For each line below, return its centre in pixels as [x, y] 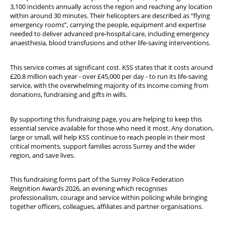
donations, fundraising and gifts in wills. [69, 94]
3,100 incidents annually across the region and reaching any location [111, 7]
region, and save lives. [42, 155]
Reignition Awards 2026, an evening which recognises [89, 189]
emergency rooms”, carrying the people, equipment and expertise [108, 25]
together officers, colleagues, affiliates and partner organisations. [106, 207]
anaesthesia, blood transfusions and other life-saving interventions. [110, 43]
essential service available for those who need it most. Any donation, [112, 128]
